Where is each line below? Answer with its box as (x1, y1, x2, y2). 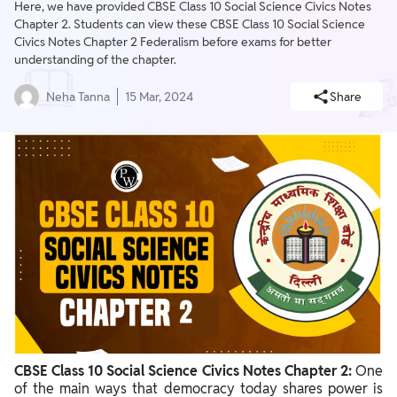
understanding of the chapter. (14, 51, 176, 68)
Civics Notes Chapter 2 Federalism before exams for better (14, 34, 331, 51)
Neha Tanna (46, 89, 110, 105)
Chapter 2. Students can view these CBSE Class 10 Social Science (14, 16, 365, 33)
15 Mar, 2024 (125, 89, 193, 105)
